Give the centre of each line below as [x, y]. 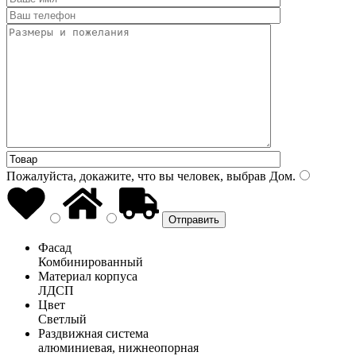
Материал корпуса [88, 276]
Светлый [62, 319]
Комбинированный [91, 261]
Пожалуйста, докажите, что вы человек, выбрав [136, 176]
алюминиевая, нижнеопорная [118, 347]
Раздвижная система [93, 333]
